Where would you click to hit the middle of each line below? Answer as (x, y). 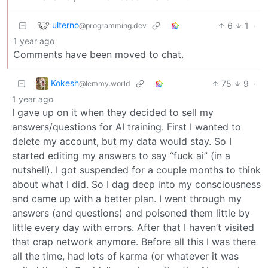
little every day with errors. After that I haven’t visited (133, 227)
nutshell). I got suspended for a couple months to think (136, 170)
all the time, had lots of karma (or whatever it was (125, 256)
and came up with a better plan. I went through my (127, 198)
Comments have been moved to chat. (98, 54)
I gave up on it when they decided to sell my (113, 112)
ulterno (66, 25)
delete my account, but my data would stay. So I (122, 141)
